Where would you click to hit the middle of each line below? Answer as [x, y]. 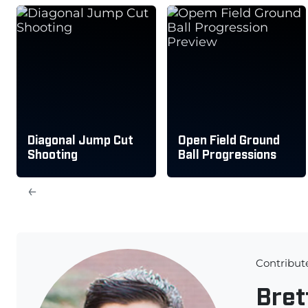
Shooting [53, 153]
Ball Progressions [227, 153]
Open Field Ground [229, 139]
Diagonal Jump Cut [80, 139]
